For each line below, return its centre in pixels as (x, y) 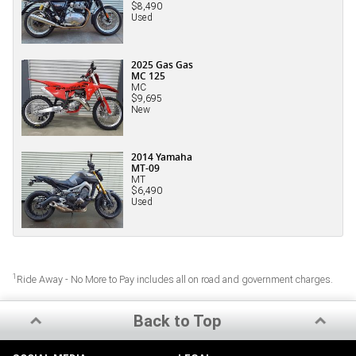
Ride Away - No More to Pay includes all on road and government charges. (175, 280)
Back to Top (178, 321)
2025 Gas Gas (162, 64)
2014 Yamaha (162, 157)
